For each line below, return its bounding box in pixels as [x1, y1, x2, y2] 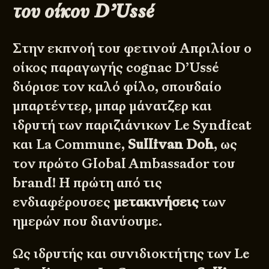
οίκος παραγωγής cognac [13, 58, 175, 76]
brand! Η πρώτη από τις [13, 174, 163, 192]
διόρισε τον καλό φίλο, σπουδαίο [13, 77, 222, 95]
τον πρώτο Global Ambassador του [13, 154, 236, 172]
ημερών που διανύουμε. [13, 212, 163, 230]
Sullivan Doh [128, 135, 214, 153]
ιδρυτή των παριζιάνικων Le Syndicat [13, 116, 252, 134]
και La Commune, [13, 135, 128, 153]
